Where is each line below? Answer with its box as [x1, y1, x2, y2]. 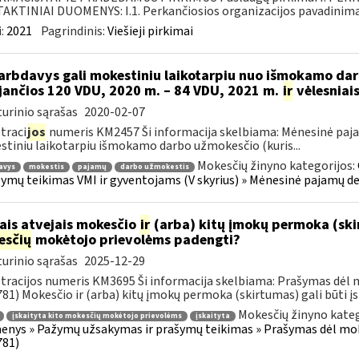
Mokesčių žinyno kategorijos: [196, 157, 357, 175]
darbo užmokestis [119, 161, 189, 172]
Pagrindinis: [40, 22, 107, 40]
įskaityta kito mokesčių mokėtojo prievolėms [11, 310, 182, 321]
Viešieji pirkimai [107, 22, 193, 40]
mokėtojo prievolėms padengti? [31, 230, 240, 250]
